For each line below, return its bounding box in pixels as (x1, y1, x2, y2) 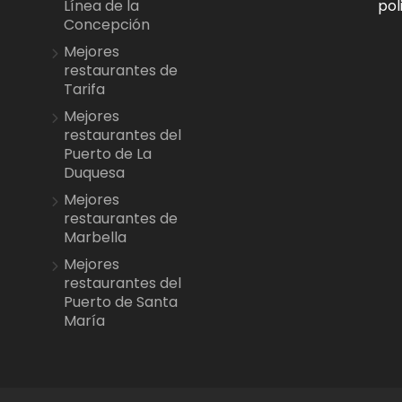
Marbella (64, 227, 127, 248)
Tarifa (64, 79, 106, 100)
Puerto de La (64, 144, 153, 164)
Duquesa (64, 162, 126, 183)
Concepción (64, 14, 151, 35)
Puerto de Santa (64, 292, 179, 312)
